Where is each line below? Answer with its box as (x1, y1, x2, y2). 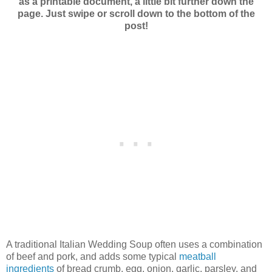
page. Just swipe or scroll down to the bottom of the (17, 8, 255, 19)
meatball (179, 251, 216, 262)
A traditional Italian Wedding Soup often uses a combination (6, 239, 262, 250)
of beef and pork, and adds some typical (6, 251, 179, 262)
